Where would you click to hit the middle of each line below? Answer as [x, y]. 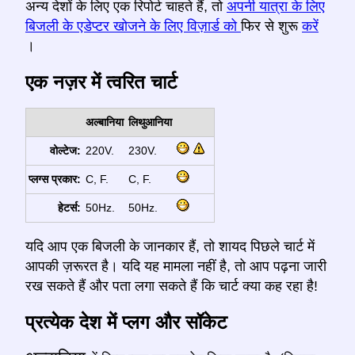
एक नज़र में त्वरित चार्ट [101, 82]
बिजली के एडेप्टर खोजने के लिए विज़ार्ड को [133, 27]
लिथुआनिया [150, 122]
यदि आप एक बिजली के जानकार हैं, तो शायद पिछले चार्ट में [170, 247]
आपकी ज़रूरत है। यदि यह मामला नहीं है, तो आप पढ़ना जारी [176, 267]
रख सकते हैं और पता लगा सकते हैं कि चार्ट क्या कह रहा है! [172, 286]
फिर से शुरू [271, 27]
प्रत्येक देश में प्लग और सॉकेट [126, 322]
